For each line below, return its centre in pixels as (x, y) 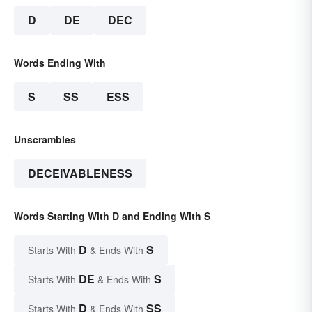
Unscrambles (45, 139)
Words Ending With (60, 62)
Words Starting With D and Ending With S (112, 216)
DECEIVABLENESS (80, 173)
